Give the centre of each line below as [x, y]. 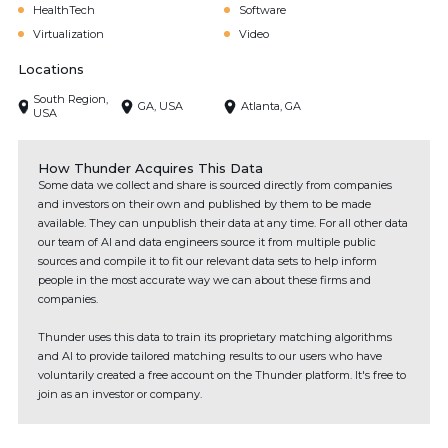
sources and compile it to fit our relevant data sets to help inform [207, 261]
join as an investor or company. [120, 394]
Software [262, 10]
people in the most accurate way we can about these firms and [204, 280]
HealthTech [64, 10]
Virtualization [68, 34]
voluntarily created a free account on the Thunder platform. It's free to [222, 375]
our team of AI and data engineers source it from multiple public [207, 242]
